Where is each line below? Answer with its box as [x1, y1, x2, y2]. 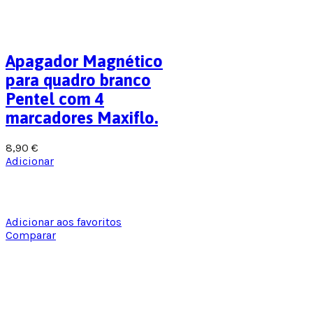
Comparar [6, 228, 56, 242]
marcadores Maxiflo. [6, 108, 158, 127]
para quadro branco [6, 70, 151, 89]
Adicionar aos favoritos [6, 215, 122, 229]
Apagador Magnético [6, 51, 163, 71]
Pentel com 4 [6, 89, 104, 108]
